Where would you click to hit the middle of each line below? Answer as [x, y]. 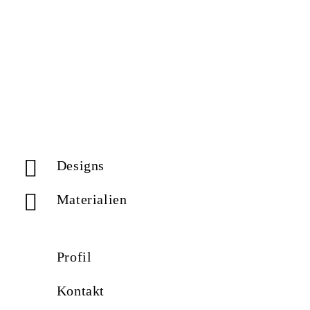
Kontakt [81, 290]
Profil [74, 256]
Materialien [92, 199]
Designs [81, 165]
